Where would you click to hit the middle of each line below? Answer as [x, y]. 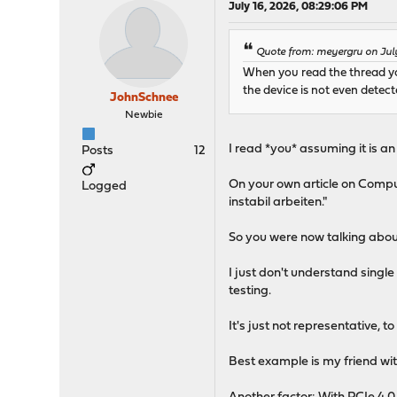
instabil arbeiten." [278, 203]
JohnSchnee [144, 98]
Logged [105, 187]
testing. [250, 292]
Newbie [144, 115]
